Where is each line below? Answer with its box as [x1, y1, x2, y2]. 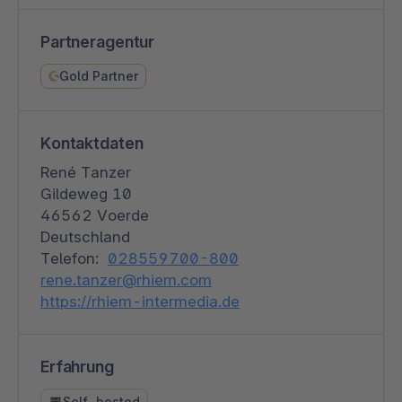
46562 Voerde [40, 205, 149, 224]
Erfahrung [40, 356, 114, 376]
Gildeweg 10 [40, 184, 132, 203]
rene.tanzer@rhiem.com [40, 270, 212, 289]
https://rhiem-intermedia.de [40, 292, 240, 310]
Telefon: [40, 249, 108, 267]
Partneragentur [40, 31, 155, 51]
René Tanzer [40, 162, 131, 181]
